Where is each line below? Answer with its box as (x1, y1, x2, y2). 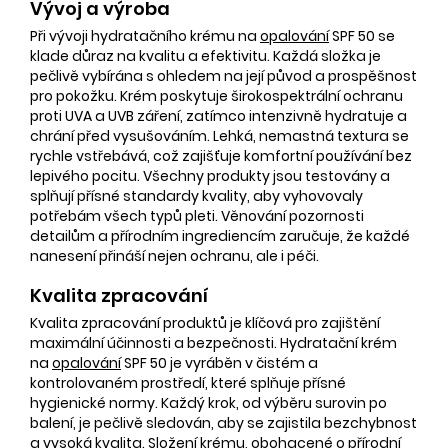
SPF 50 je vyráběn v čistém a (121, 352, 318, 373)
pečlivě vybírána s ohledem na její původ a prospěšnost (30, 65, 417, 86)
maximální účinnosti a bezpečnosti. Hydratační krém (30, 332, 397, 353)
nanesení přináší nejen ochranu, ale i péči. (30, 245, 319, 266)
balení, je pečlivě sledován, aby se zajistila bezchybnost (30, 412, 417, 433)
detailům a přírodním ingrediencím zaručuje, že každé (30, 225, 410, 246)
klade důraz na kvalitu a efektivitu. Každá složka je (30, 45, 381, 66)
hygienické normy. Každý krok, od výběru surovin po (30, 392, 387, 413)
